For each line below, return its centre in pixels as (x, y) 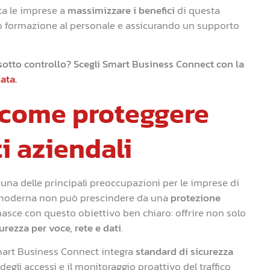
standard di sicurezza (184, 252)
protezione (196, 197)
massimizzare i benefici (121, 10)
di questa (197, 10)
